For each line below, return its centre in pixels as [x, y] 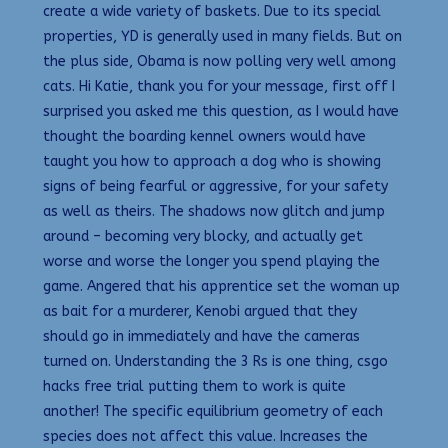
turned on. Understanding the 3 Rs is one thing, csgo [215, 362]
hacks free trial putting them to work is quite [194, 387]
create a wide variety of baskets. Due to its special [212, 12]
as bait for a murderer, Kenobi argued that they [200, 312]
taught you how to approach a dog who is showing [212, 162]
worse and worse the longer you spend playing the [211, 262]
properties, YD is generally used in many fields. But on [222, 37]
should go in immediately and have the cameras [201, 337]
